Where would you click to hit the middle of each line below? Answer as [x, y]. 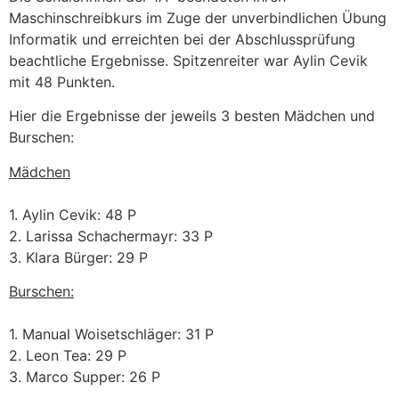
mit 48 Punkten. [62, 82]
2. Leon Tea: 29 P [68, 356]
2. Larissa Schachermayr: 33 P [111, 236]
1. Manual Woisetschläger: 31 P [111, 334]
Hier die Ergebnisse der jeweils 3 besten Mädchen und [192, 116]
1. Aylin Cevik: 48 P [73, 214]
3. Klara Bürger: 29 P [78, 257]
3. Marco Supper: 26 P [85, 377]
